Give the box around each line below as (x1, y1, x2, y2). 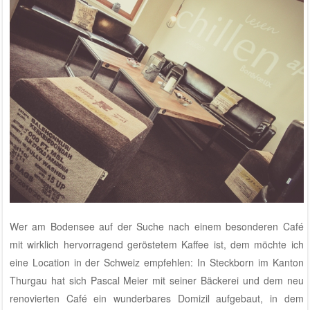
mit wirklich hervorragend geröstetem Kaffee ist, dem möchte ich (9, 237, 304, 252)
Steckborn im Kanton (209, 255, 304, 270)
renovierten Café (9, 291, 87, 306)
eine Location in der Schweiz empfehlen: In (9, 255, 210, 270)
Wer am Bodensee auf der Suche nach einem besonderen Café (9, 219, 304, 234)
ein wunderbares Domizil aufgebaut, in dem (86, 291, 304, 306)
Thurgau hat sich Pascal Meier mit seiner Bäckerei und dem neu (9, 273, 304, 288)
